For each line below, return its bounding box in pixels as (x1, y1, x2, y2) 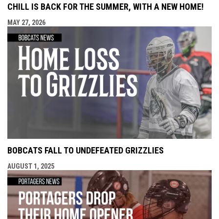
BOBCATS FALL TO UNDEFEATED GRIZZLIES (7, 145, 164, 156)
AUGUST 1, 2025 (7, 162, 54, 171)
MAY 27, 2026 (7, 19, 45, 27)
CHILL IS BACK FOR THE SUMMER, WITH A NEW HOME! (7, 1, 204, 12)
